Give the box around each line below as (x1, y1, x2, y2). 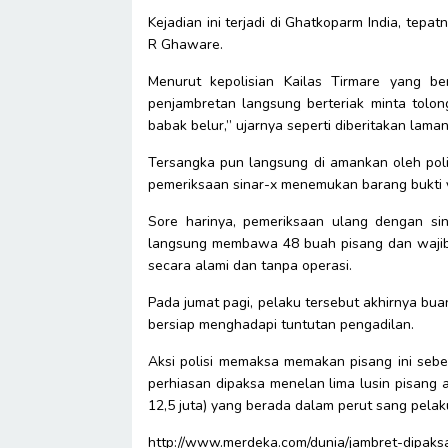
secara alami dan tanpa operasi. (148, 255, 352, 275)
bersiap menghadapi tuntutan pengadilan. (148, 314, 414, 334)
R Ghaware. (148, 34, 223, 54)
